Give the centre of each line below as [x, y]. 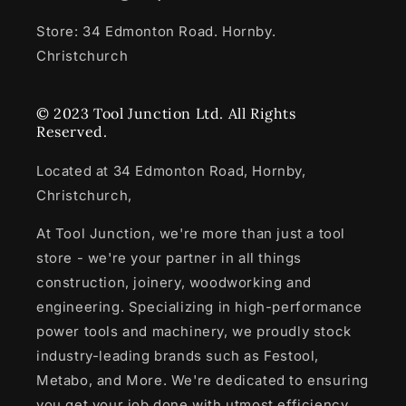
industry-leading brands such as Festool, [178, 356]
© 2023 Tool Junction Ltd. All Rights [166, 113]
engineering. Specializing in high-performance [200, 307]
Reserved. [72, 131]
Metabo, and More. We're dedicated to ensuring [203, 380]
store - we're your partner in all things [169, 258]
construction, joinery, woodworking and [174, 282]
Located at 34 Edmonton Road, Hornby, [171, 171]
